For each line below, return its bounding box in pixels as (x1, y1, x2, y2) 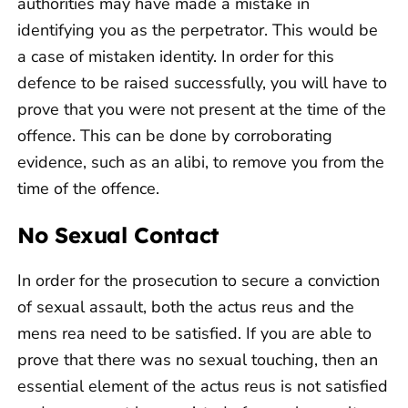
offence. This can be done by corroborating (17, 124, 332, 147)
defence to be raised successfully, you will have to (17, 71, 387, 94)
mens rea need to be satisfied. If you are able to (17, 321, 372, 344)
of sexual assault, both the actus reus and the (17, 295, 354, 318)
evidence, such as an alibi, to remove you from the (17, 150, 384, 173)
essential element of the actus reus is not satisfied (17, 374, 388, 397)
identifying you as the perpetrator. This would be (17, 18, 378, 41)
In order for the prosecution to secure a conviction (17, 269, 380, 291)
